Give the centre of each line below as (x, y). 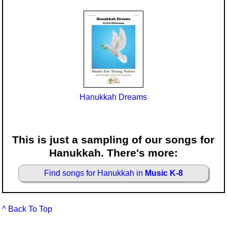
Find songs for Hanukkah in (94, 173)
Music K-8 (164, 173)
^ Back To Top (27, 209)
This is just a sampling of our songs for (113, 139)
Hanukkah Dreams (113, 97)
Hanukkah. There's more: (113, 153)
